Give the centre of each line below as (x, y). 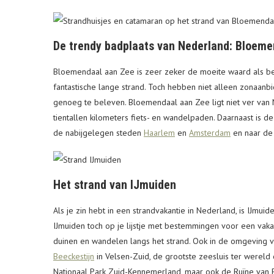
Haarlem (159, 133)
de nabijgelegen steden (98, 133)
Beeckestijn (74, 257)
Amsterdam (210, 133)
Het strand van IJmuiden (115, 185)
